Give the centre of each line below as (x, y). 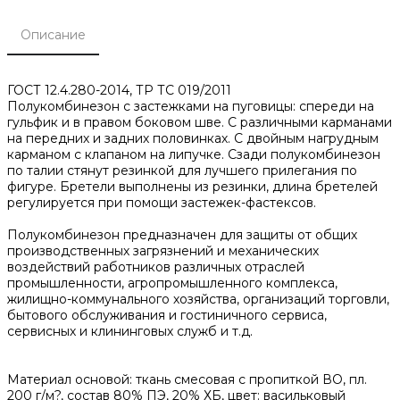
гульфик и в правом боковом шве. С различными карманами (200, 122)
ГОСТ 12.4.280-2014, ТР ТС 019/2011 (119, 90)
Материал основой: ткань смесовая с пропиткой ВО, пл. (187, 379)
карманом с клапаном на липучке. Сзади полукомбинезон (194, 154)
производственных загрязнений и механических (163, 250)
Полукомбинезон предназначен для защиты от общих (182, 234)
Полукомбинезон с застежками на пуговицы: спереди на (191, 106)
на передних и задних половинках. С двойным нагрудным (193, 138)
